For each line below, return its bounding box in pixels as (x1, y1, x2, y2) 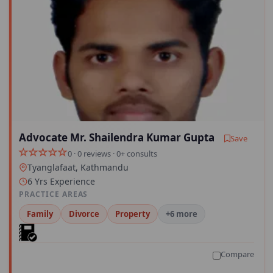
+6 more (166, 208, 197, 220)
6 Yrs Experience (27, 175, 95, 188)
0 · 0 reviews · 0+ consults (68, 147, 157, 159)
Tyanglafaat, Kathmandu (27, 161, 129, 174)
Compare (221, 249, 254, 260)
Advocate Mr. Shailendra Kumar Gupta (19, 130, 214, 145)
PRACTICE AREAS (19, 189, 88, 200)
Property (115, 208, 150, 220)
